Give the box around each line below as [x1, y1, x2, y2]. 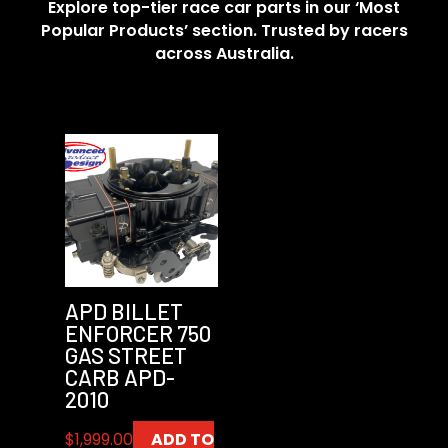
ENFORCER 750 [64, 319, 211, 346]
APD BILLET [64, 297, 183, 324]
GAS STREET [64, 341, 187, 368]
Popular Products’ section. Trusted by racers [40, 18, 408, 42]
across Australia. [154, 41, 294, 65]
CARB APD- [64, 363, 175, 390]
